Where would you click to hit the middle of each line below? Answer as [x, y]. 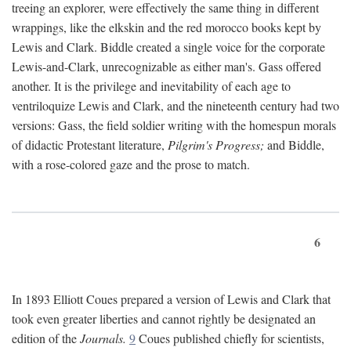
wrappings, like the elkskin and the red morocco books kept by [166, 27]
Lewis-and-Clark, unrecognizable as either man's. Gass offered [166, 67]
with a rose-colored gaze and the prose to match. [131, 165]
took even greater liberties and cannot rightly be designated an [164, 319]
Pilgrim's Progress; [216, 145]
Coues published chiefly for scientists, [230, 338]
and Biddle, [294, 145]
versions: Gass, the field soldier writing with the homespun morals [174, 125]
